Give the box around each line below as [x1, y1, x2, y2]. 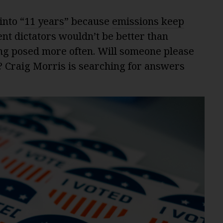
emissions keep [112, 14, 184, 28]
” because [64, 14, 112, 28]
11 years [24, 14, 64, 28]
